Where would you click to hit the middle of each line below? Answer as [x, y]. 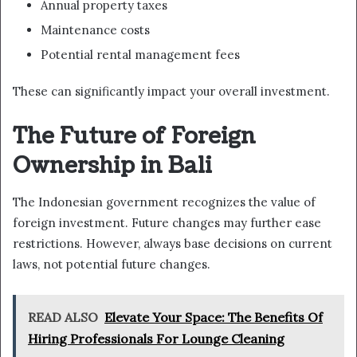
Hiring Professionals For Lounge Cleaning [156, 338]
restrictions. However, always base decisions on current [173, 243]
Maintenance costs [95, 30]
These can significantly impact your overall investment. [171, 92]
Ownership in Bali [112, 166]
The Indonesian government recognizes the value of [164, 202]
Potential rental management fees [140, 55]
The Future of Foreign [134, 137]
